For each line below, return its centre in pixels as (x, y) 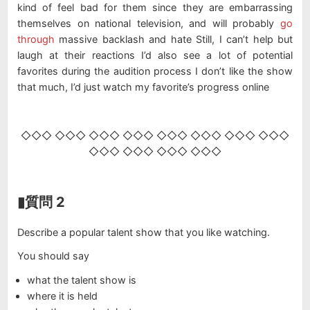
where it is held (63, 295)
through (36, 39)
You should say (53, 256)
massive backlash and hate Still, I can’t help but (174, 39)
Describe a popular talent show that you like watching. (145, 232)
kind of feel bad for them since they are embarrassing (155, 8)
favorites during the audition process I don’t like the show (155, 71)
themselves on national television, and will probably (149, 24)
